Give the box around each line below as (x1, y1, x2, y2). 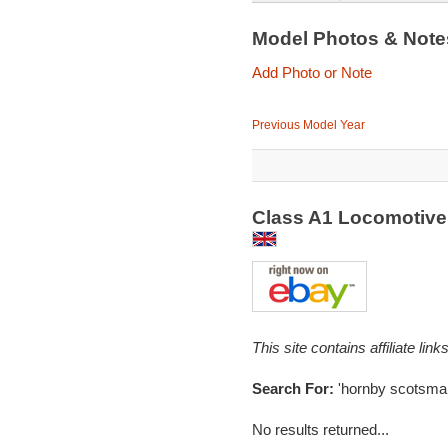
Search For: (251, 380, 338, 397)
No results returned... (251, 421, 389, 438)
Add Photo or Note (251, 64, 372, 81)
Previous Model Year (251, 118, 365, 132)
